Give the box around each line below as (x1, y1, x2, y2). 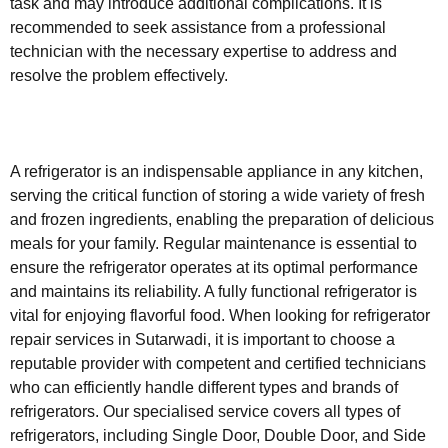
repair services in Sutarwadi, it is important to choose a (10, 330, 395, 348)
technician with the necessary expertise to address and (10, 42, 397, 60)
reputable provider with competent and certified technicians (10, 354, 426, 372)
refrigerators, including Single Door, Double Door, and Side (10, 426, 426, 444)
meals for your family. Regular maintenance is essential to (10, 234, 417, 252)
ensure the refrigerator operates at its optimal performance (10, 258, 418, 276)
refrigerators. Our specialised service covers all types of (10, 402, 400, 420)
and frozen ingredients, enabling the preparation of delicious (10, 210, 434, 228)
